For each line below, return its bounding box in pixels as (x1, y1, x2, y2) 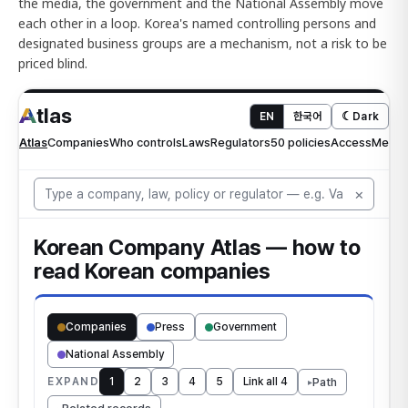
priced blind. (18, 54, 87, 72)
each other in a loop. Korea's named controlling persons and (18, 14, 376, 32)
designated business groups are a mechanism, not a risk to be (18, 34, 387, 52)
